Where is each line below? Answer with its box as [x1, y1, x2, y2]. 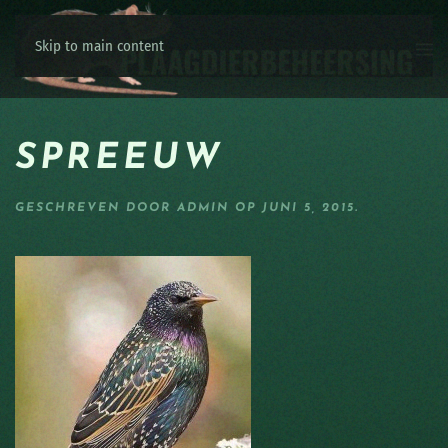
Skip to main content [35, 37, 164, 55]
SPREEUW [15, 141, 224, 178]
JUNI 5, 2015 [262, 202, 355, 215]
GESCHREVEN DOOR [15, 202, 177, 215]
